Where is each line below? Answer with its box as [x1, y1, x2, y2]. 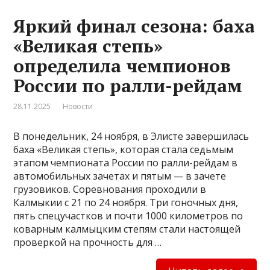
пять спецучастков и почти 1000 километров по [13, 209, 243, 222]
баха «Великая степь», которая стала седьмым [13, 143, 234, 156]
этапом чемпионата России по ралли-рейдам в [13, 156, 238, 169]
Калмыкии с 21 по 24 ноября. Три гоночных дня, [13, 196, 239, 209]
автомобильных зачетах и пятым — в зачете [13, 169, 227, 183]
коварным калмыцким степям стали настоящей [13, 222, 241, 236]
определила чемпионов [13, 54, 231, 78]
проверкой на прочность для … [13, 236, 162, 249]
